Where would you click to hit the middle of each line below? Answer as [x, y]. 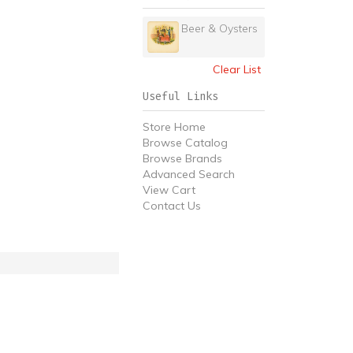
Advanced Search [189, 174]
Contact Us [172, 206]
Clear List [237, 69]
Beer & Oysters [219, 28]
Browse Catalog [185, 143]
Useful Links [180, 97]
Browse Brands [182, 158]
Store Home [174, 127]
